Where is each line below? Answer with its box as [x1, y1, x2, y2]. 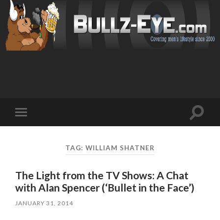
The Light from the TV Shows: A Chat [15, 169, 189, 182]
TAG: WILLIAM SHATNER [65, 143, 155, 152]
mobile [23, 123, 47, 133]
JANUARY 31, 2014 [15, 199, 74, 207]
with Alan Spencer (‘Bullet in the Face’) [15, 181, 195, 194]
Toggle [23, 115, 47, 125]
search [196, 119, 219, 129]
